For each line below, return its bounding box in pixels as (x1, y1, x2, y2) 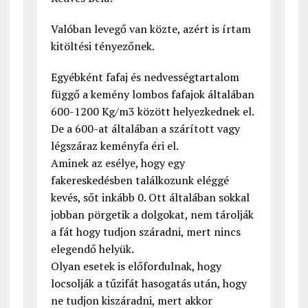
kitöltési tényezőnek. (50, 38, 155, 54)
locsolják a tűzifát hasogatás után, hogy (50, 276, 247, 291)
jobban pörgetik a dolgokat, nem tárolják (50, 207, 254, 223)
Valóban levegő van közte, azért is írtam (50, 21, 251, 37)
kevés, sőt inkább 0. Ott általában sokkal (50, 190, 250, 206)
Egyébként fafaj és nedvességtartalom (50, 69, 239, 85)
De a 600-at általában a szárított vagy (50, 121, 240, 137)
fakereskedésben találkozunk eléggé (50, 173, 229, 188)
